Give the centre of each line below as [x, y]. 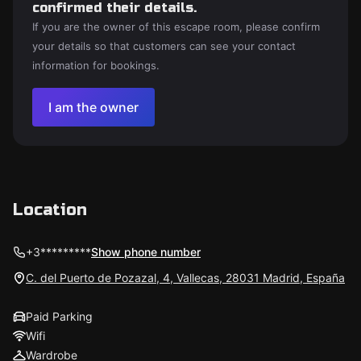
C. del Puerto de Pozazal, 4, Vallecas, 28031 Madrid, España [185, 278]
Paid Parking [59, 316]
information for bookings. [96, 65]
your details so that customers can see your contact [164, 46]
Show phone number [146, 252]
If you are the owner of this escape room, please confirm [176, 27]
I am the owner [93, 107]
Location [50, 210]
